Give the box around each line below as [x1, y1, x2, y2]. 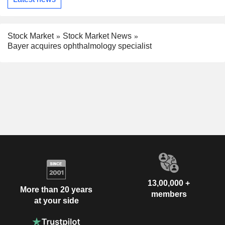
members [151, 190, 187, 199]
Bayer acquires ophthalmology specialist [8, 42, 152, 51]
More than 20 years [20, 185, 92, 194]
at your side [34, 196, 79, 205]
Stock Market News [63, 31, 132, 40]
